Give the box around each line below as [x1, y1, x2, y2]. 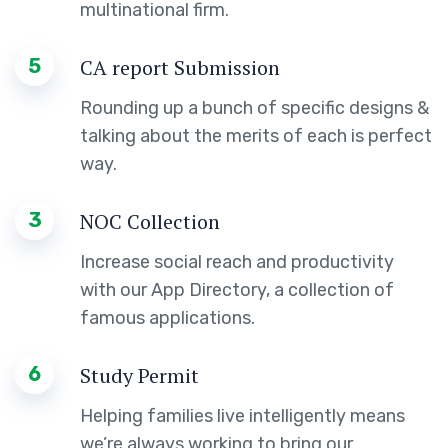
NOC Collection [80, 207, 220, 235]
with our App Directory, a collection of [80, 278, 394, 301]
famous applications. [80, 306, 255, 329]
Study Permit [80, 361, 199, 389]
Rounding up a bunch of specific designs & [80, 96, 429, 119]
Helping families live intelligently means [80, 404, 405, 427]
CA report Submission [80, 53, 280, 81]
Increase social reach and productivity [80, 250, 394, 273]
